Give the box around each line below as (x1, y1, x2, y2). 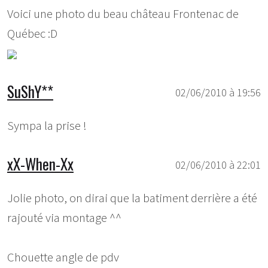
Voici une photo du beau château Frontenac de (7, 6, 239, 22)
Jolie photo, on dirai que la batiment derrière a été (7, 190, 257, 206)
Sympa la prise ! (7, 118, 87, 133)
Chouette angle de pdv (7, 249, 119, 265)
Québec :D (7, 26, 57, 41)
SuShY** (7, 80, 53, 102)
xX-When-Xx (7, 153, 74, 175)
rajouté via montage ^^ (7, 210, 121, 226)
